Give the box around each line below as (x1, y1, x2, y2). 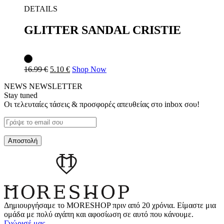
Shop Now (72, 64, 106, 73)
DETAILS (24, 4, 57, 13)
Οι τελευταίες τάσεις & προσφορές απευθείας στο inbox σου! (4, 99, 199, 108)
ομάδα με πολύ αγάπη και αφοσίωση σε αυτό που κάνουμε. (4, 210, 193, 219)
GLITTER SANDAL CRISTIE (24, 23, 181, 36)
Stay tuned (4, 90, 37, 99)
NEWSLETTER (29, 81, 82, 90)
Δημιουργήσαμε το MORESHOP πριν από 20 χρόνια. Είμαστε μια (4, 201, 216, 210)
